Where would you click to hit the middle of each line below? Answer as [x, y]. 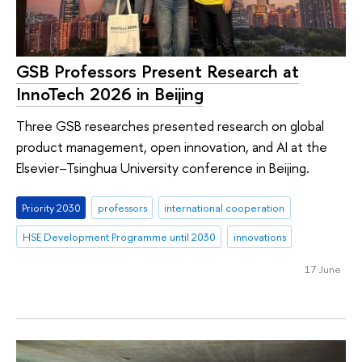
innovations [259, 236]
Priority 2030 [51, 207]
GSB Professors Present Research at [158, 71]
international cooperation [225, 207]
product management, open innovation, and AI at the [172, 147]
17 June [322, 269]
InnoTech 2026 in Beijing [110, 93]
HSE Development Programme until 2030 [119, 236]
